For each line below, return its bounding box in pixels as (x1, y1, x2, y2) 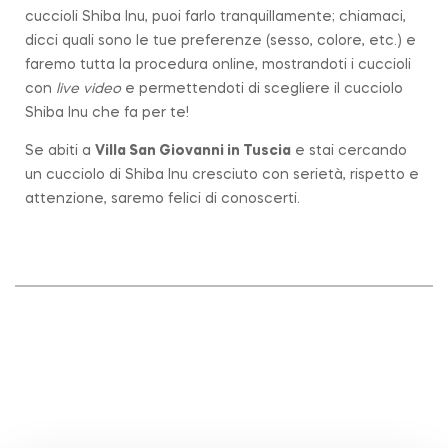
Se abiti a (25, 143, 95, 158)
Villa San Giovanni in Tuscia (95, 143, 291, 158)
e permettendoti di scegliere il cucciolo (121, 81, 403, 96)
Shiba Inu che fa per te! (25, 105, 189, 120)
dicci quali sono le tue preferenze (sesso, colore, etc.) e (25, 33, 416, 48)
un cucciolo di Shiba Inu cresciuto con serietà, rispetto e (25, 167, 419, 182)
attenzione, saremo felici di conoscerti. (25, 191, 300, 206)
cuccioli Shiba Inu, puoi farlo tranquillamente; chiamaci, (25, 9, 406, 24)
